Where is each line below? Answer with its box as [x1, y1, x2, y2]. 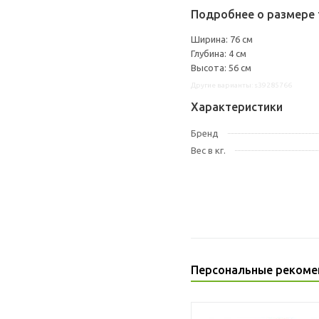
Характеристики [191, 100, 283, 113]
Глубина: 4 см [191, 48, 246, 58]
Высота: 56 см [191, 63, 251, 73]
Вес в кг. [191, 145, 226, 155]
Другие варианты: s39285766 [191, 81, 292, 89]
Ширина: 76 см [191, 34, 253, 44]
